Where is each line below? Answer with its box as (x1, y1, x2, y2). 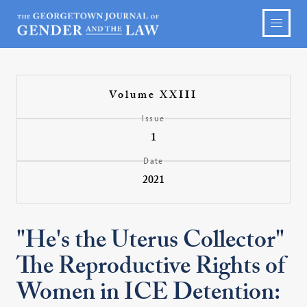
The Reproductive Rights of (16, 249, 286, 290)
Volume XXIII (109, 87, 198, 106)
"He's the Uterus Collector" (16, 223, 285, 264)
